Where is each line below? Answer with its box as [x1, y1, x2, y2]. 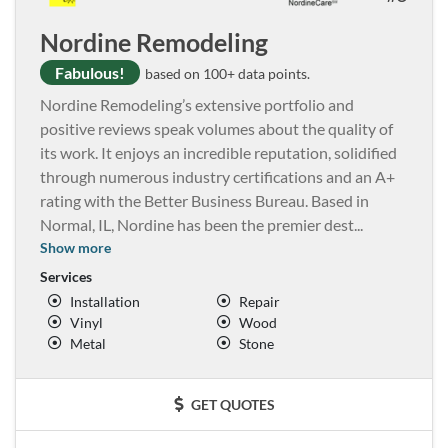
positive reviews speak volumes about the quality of [40, 118, 393, 138]
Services [40, 267, 92, 285]
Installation [70, 292, 140, 310]
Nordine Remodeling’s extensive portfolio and [40, 94, 354, 114]
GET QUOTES [187, 395, 275, 413]
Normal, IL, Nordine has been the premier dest [40, 214, 354, 234]
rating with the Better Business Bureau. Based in [40, 190, 369, 210]
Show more [40, 238, 111, 256]
